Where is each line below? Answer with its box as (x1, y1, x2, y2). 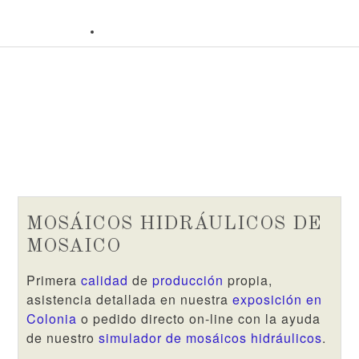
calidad (81, 271, 129, 289)
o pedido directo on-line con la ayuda (77, 309, 321, 328)
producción (152, 271, 224, 289)
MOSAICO (26, 237, 122, 256)
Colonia (26, 309, 78, 328)
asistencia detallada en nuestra (26, 290, 233, 309)
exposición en (232, 290, 323, 309)
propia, (224, 271, 273, 289)
